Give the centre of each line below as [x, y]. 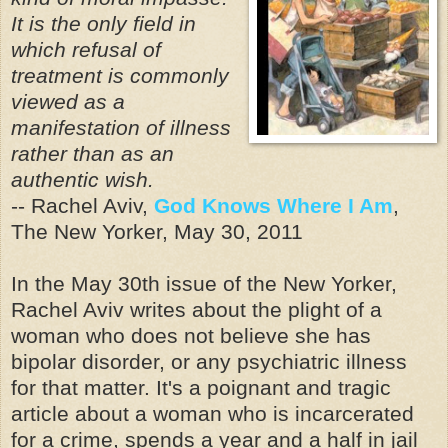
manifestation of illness [121, 127]
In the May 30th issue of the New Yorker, [204, 283]
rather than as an [92, 153]
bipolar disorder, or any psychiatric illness [209, 361]
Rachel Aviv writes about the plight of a [196, 309]
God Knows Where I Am [273, 205]
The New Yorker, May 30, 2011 [157, 231]
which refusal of [86, 49]
